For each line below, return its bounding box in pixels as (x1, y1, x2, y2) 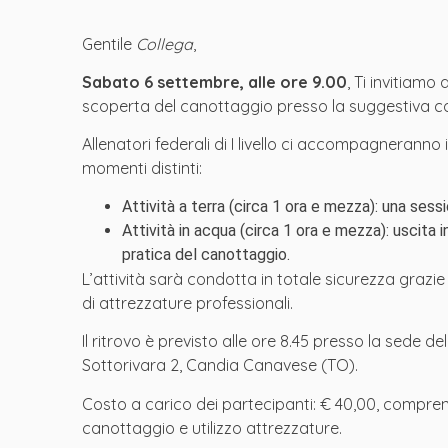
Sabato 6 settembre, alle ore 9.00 (82, 71, 347, 92)
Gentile (82, 33, 136, 54)
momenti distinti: (82, 158, 202, 179)
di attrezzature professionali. (82, 292, 293, 313)
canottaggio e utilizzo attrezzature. (82, 417, 342, 438)
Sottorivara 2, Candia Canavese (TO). (82, 355, 358, 376)
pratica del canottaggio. (122, 244, 290, 264)
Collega (136, 33, 193, 54)
